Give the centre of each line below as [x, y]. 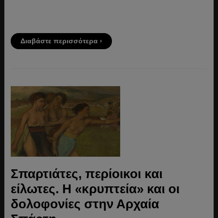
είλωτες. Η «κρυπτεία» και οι [95, 189]
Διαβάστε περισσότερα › [61, 41]
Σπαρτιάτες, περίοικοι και [86, 173]
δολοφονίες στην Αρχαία [85, 204]
